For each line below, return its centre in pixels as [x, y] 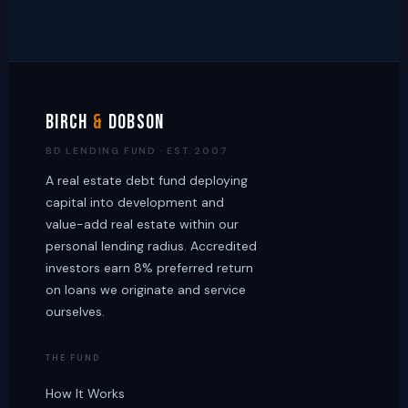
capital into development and [135, 202]
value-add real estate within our [142, 224]
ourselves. [75, 311]
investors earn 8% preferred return [149, 268]
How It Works [85, 393]
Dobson [134, 122]
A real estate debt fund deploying [147, 180]
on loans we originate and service [146, 290]
